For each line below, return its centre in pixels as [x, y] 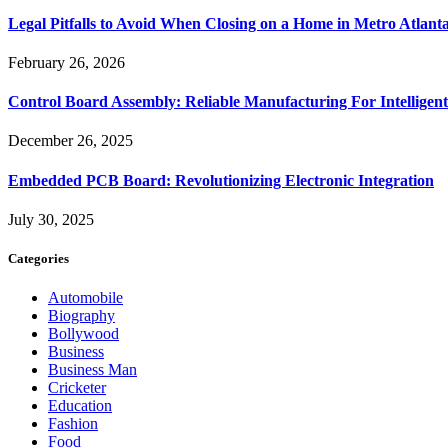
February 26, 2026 [66, 62]
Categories [38, 259]
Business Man [92, 370]
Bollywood [83, 334]
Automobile [85, 298]
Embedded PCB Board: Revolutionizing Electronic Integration [221, 180]
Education [80, 406]
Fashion [73, 424]
